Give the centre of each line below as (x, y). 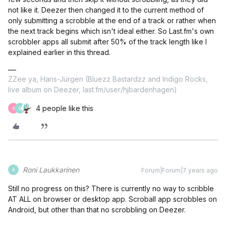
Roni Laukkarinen (51, 170)
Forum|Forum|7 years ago (180, 170)
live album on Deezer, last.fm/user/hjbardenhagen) (93, 90)
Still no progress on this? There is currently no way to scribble (111, 188)
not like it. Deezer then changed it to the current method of (106, 10)
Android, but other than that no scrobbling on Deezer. (97, 210)
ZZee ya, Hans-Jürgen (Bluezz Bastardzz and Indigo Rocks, (108, 79)
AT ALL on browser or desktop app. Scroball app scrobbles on (112, 199)
